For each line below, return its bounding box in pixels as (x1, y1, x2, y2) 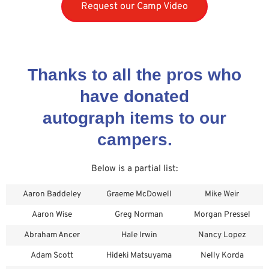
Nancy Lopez (198, 230, 246, 241)
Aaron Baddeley (22, 189, 81, 200)
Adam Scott (30, 250, 73, 261)
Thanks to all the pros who (28, 65, 241, 84)
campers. (97, 130, 172, 149)
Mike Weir (205, 189, 239, 200)
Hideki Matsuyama (106, 250, 172, 261)
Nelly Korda (200, 250, 244, 261)
